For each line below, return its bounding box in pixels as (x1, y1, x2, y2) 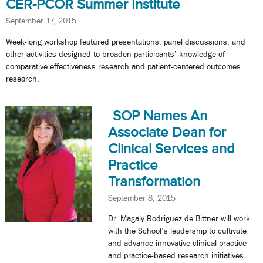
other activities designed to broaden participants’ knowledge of (6, 49, 225, 59)
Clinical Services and (107, 140, 235, 156)
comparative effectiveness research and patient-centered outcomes (6, 61, 241, 71)
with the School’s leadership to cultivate (107, 226, 247, 236)
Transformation (107, 173, 200, 189)
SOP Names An (112, 107, 207, 123)
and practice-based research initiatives (107, 251, 244, 261)
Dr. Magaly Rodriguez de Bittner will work (107, 214, 250, 224)
